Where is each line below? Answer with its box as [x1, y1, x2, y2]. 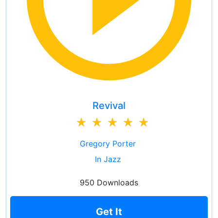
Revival [92, 100, 126, 111]
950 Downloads [80, 178, 138, 187]
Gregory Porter [80, 139, 136, 148]
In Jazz [94, 154, 121, 164]
